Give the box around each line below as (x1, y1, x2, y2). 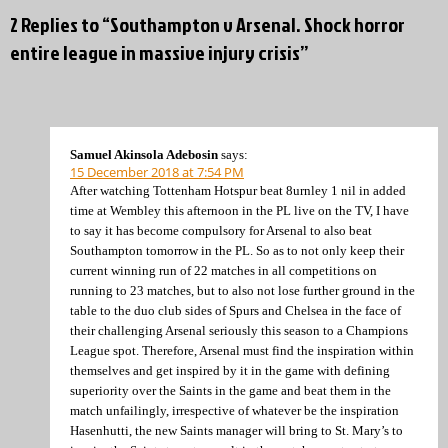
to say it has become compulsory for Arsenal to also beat (70, 222, 372, 238)
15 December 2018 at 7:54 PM (70, 162, 244, 181)
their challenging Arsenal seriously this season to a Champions (70, 322, 408, 338)
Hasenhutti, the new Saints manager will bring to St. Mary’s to (70, 422, 403, 438)
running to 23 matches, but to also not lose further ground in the (70, 282, 415, 298)
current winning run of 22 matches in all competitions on (70, 262, 377, 278)
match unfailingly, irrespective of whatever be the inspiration (70, 402, 399, 418)
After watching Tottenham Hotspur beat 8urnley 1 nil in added (70, 182, 406, 198)
